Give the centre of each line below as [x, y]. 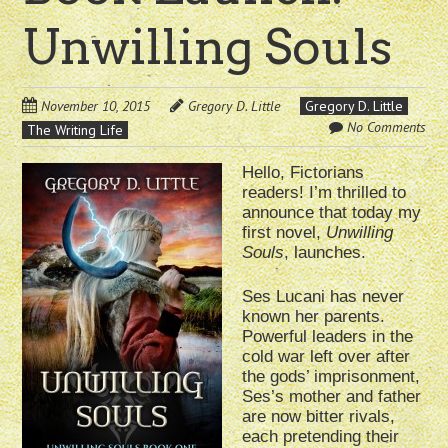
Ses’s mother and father [332, 397]
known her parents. [314, 317]
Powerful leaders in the [328, 337]
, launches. [325, 253]
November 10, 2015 [96, 106]
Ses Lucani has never [323, 297]
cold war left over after [326, 357]
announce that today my [332, 213]
